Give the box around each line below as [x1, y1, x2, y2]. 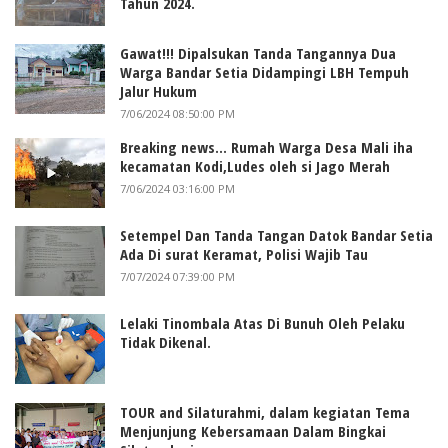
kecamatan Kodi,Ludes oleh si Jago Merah [120, 156, 390, 176]
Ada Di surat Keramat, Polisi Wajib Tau [120, 244, 368, 265]
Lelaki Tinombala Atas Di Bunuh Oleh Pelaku [120, 313, 405, 334]
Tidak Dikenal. [120, 332, 211, 353]
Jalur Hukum [120, 81, 197, 102]
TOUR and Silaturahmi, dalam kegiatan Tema [120, 401, 410, 422]
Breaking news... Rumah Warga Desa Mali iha [120, 137, 413, 157]
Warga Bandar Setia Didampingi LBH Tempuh [120, 62, 409, 83]
